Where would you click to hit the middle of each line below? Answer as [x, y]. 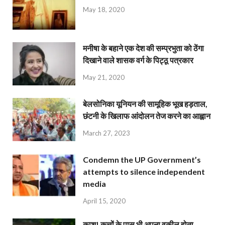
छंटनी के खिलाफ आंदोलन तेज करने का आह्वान [147, 116]
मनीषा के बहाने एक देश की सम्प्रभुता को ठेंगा [143, 48]
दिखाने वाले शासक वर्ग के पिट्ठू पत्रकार [138, 60]
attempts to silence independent [144, 172]
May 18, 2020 [104, 9]
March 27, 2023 [106, 133]
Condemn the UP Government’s [142, 160]
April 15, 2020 [104, 201]
